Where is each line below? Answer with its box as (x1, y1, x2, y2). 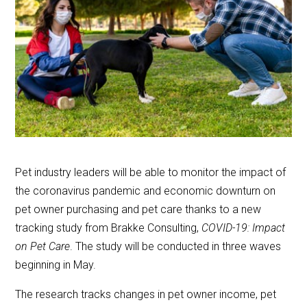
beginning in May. (15, 258, 97, 271)
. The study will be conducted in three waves (70, 239, 282, 253)
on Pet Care (15, 239, 71, 253)
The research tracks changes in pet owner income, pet (15, 287, 277, 301)
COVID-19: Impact (201, 221, 286, 234)
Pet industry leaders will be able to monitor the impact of (15, 165, 286, 179)
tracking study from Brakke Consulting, (15, 221, 202, 234)
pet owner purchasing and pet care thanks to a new (15, 202, 262, 216)
